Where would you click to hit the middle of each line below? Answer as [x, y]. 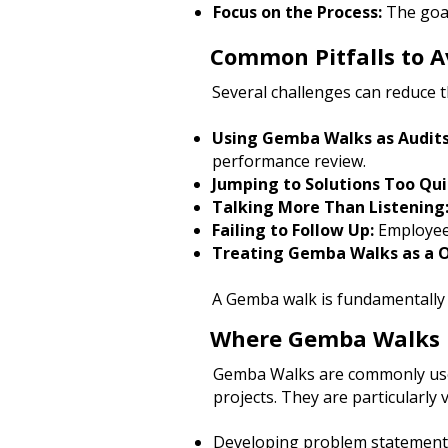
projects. [247, 397]
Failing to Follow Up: [293, 230]
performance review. [289, 161]
